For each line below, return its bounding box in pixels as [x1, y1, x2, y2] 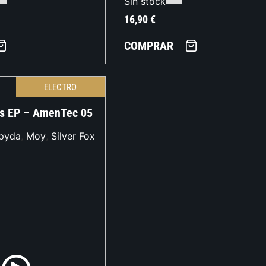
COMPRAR [123, 39, 173, 53]
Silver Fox [51, 130, 95, 142]
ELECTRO [44, 82, 77, 93]
